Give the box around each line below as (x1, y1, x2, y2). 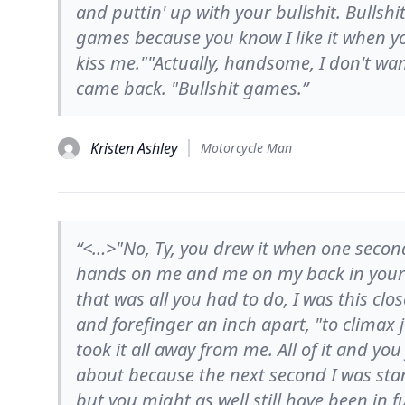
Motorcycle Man (201, 139, 292, 156)
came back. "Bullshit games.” (76, 76, 308, 100)
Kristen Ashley (90, 138, 177, 158)
